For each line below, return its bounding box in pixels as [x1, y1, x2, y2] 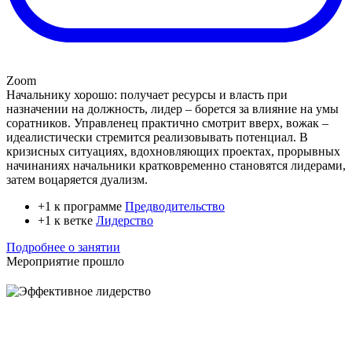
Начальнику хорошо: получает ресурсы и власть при [6, 88, 288, 102]
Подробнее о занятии [6, 240, 120, 255]
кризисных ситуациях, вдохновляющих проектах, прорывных [6, 145, 340, 159]
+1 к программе [38, 200, 125, 214]
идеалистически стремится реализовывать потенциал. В [6, 130, 308, 145]
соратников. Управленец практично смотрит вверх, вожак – [6, 116, 328, 130]
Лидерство [96, 214, 153, 228]
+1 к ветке [38, 214, 96, 228]
